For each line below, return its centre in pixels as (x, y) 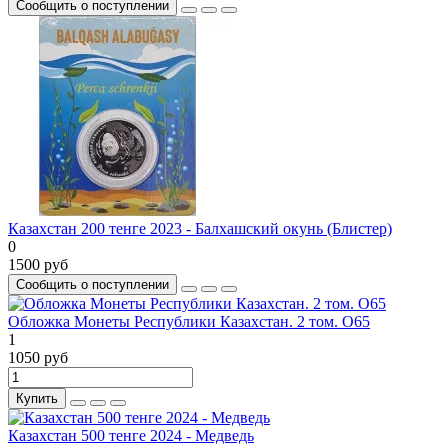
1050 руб (38, 358)
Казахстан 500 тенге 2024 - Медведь (131, 436)
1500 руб (38, 265)
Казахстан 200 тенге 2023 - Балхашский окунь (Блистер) (200, 229)
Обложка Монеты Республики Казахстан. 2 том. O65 (189, 322)
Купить (37, 399)
